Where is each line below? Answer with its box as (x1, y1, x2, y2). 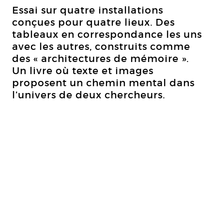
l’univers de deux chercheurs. (12, 89, 165, 101)
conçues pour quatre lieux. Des (12, 16, 175, 28)
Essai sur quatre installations (12, 4, 163, 16)
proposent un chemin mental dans (12, 77, 195, 89)
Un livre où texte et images (12, 65, 154, 77)
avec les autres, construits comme (12, 41, 190, 52)
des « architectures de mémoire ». (12, 53, 189, 64)
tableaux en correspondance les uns (12, 29, 202, 40)
